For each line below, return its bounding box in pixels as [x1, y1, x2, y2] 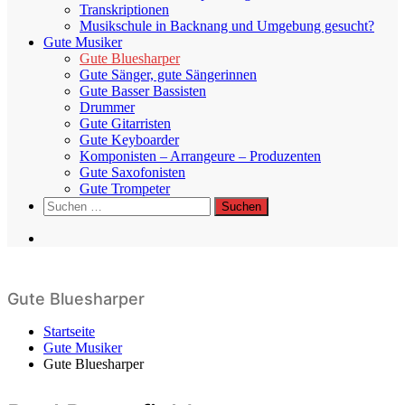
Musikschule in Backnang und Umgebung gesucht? [80, 18, 374, 33]
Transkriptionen [80, 2, 169, 17]
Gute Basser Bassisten [80, 83, 206, 99]
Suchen [42, 196, 85, 212]
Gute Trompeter [80, 181, 170, 196]
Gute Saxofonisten [80, 165, 185, 180]
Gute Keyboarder [80, 132, 179, 147]
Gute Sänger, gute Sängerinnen [80, 67, 257, 82]
